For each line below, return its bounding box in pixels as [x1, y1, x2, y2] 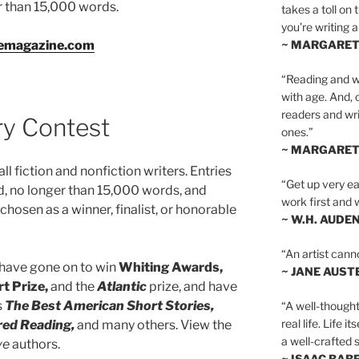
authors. [12, 337, 60, 353]
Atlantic [97, 279, 147, 295]
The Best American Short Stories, [5, 298, 214, 314]
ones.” [280, 124, 313, 139]
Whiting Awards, [119, 260, 223, 276]
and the [48, 279, 97, 295]
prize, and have [147, 279, 237, 295]
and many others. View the [75, 317, 232, 333]
